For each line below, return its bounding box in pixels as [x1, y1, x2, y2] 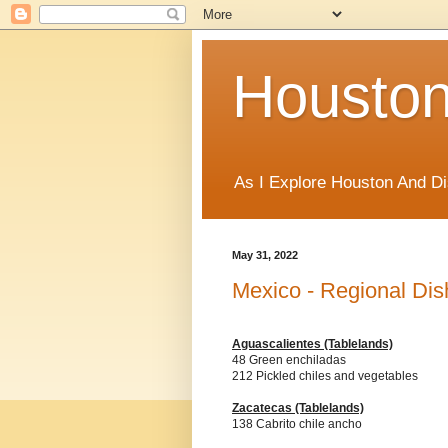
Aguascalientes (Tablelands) [232, 337, 393, 352]
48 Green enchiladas [232, 353, 346, 368]
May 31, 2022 [232, 249, 298, 262]
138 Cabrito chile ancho [232, 417, 362, 432]
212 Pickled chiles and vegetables [232, 369, 418, 384]
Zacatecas [232, 401, 295, 416]
